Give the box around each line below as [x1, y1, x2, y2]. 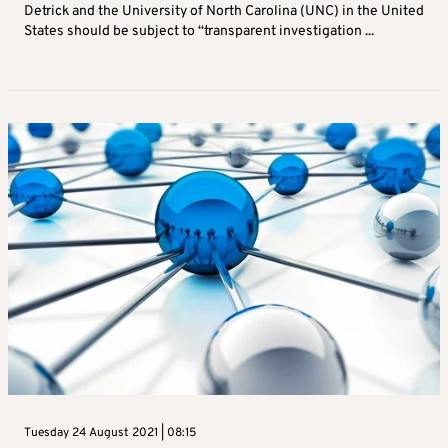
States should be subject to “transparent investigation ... [24, 23, 374, 41]
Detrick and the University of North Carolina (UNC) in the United [24, 3, 424, 21]
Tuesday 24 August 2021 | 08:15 [24, 425, 196, 442]
